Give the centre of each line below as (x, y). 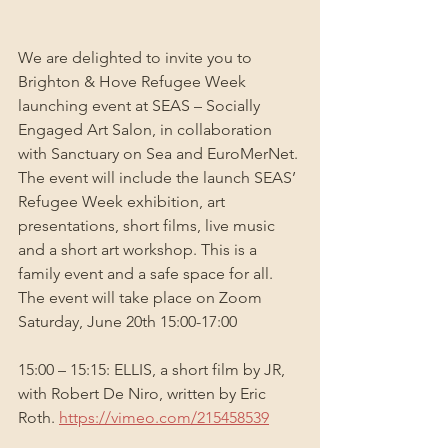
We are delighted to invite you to (137, 57)
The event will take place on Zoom (142, 297)
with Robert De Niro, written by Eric (144, 393)
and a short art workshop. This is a (139, 249)
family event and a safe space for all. (147, 273)
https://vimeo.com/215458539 (164, 417)
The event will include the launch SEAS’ (159, 177)
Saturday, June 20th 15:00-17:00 (127, 321)
